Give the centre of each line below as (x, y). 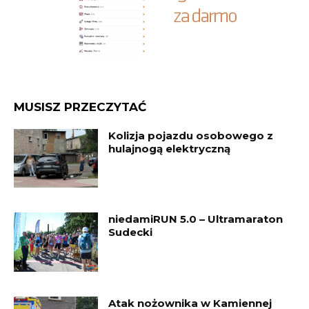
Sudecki (131, 232)
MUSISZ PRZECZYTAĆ (80, 107)
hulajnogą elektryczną (170, 148)
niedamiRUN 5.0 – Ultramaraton (196, 219)
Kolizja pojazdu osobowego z (191, 135)
